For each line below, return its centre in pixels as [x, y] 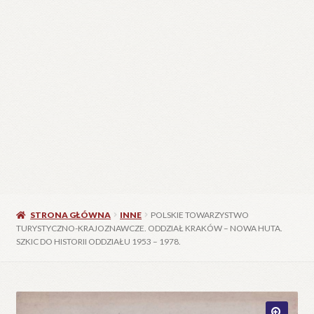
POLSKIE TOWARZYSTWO [200, 214]
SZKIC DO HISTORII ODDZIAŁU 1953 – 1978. [98, 241]
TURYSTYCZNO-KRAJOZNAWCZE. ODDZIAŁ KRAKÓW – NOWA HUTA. [149, 228]
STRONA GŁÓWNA [71, 214]
